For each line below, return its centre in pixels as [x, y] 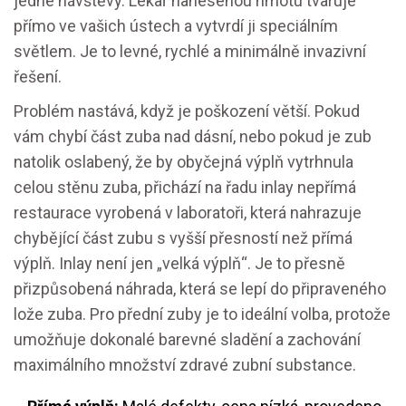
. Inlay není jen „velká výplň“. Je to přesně [198, 263]
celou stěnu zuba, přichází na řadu [137, 187]
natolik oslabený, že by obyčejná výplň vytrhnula [184, 162]
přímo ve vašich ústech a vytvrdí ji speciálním [176, 26]
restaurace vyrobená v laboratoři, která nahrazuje [188, 213]
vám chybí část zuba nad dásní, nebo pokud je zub [193, 136]
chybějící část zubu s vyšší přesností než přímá [183, 238]
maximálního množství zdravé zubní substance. [185, 365]
